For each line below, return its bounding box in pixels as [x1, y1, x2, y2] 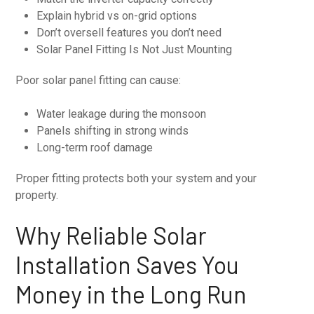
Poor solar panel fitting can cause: [15, 73, 182, 87]
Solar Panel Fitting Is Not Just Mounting [36, 42, 233, 56]
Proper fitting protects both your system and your [15, 171, 257, 185]
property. [15, 188, 59, 202]
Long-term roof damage [36, 140, 153, 154]
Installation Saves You [15, 250, 240, 279]
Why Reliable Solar [15, 220, 207, 250]
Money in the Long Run [15, 279, 247, 308]
